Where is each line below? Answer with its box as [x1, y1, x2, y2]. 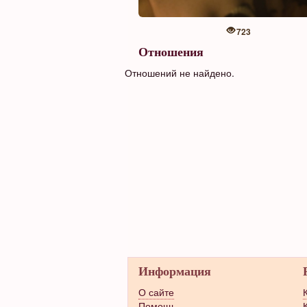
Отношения [138, 45, 204, 59]
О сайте [138, 285, 174, 299]
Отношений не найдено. [125, 66, 234, 79]
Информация [138, 265, 211, 278]
